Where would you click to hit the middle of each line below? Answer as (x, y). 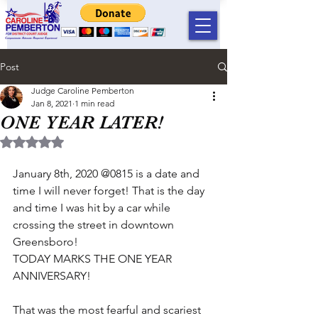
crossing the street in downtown (95, 225)
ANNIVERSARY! (52, 276)
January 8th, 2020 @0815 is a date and (108, 174)
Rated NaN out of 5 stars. (85, 142)
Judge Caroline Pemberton (83, 91)
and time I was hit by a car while (93, 208)
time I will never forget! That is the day (110, 191)
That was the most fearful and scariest (108, 310)
